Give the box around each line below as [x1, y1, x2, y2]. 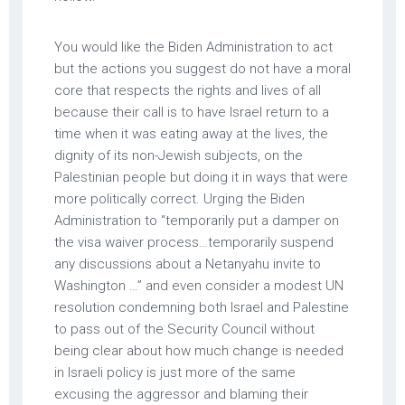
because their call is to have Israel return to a [54, 103, 329, 120]
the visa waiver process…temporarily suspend [54, 233, 334, 250]
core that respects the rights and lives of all [54, 81, 321, 99]
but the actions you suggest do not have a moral [54, 60, 351, 77]
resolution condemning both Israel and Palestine [54, 298, 349, 316]
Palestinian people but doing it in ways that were [54, 168, 348, 185]
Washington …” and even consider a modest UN [54, 277, 344, 294]
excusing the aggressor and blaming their [54, 385, 308, 402]
